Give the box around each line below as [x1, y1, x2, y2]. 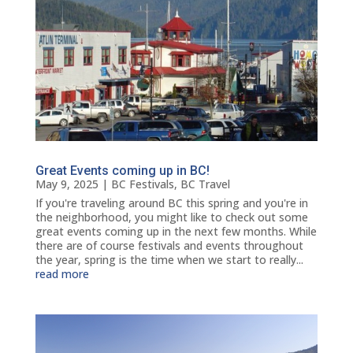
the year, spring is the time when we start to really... [35, 251, 303, 267]
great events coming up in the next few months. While [35, 223, 317, 239]
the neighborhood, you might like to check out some [35, 209, 308, 225]
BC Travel [180, 176, 230, 191]
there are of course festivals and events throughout [35, 237, 303, 253]
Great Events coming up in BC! [35, 162, 210, 178]
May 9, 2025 [35, 176, 98, 191]
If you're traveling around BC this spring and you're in [35, 195, 308, 210]
